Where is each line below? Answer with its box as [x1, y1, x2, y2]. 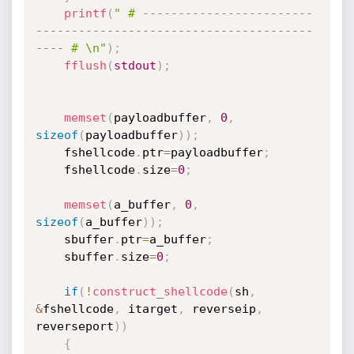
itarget [120, 302, 178, 316]
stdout [113, 58, 156, 73]
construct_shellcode [92, 284, 228, 299]
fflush [63, 58, 107, 73]
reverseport [35, 319, 114, 333]
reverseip [184, 302, 256, 316]
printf [63, 6, 107, 21]
